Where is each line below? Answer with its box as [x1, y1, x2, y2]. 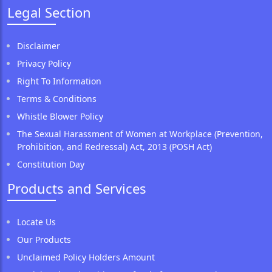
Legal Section [7, 3, 91, 21]
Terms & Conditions [17, 93, 97, 104]
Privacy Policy [17, 58, 71, 69]
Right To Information [17, 75, 101, 87]
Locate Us [17, 216, 56, 228]
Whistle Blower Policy [17, 110, 103, 122]
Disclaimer [17, 40, 60, 52]
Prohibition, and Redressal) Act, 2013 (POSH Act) [17, 141, 212, 152]
